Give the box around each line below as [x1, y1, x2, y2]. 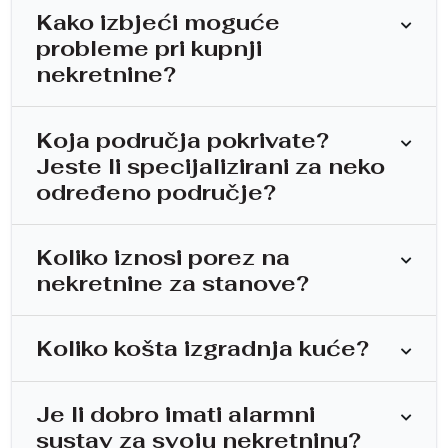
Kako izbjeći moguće [36, 8, 280, 37]
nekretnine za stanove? [36, 269, 309, 297]
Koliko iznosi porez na [36, 243, 290, 271]
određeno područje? [36, 177, 276, 206]
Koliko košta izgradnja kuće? [36, 334, 369, 363]
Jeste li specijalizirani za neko [36, 151, 385, 180]
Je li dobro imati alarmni [36, 399, 315, 428]
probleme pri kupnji [36, 34, 262, 63]
